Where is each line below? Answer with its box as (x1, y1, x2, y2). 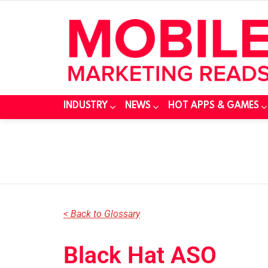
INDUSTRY (63, 99, 108, 111)
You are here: (57, 130, 106, 142)
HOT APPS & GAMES (168, 99, 259, 111)
